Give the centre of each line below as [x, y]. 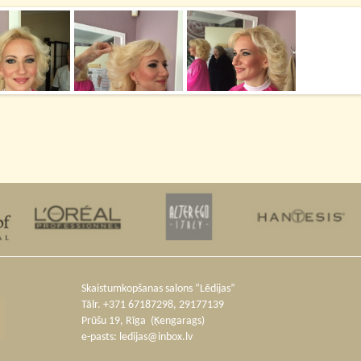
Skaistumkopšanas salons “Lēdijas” [158, 289]
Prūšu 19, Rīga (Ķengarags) [143, 322]
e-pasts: [100, 338]
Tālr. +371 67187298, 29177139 [152, 305]
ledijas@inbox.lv [156, 338]
